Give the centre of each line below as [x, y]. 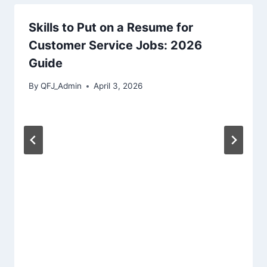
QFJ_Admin [61, 86]
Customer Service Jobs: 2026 [115, 45]
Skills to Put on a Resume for [111, 27]
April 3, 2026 [118, 86]
